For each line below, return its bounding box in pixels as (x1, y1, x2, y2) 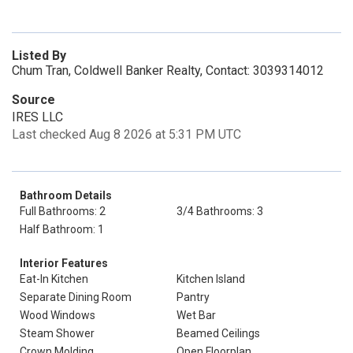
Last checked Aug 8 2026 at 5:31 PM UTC (12, 127, 241, 142)
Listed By (12, 48, 66, 63)
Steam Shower (20, 327, 95, 340)
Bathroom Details (20, 189, 112, 202)
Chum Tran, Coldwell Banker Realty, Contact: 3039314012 (12, 63, 324, 78)
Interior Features (20, 257, 108, 269)
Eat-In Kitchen (20, 273, 88, 285)
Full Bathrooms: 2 (20, 205, 106, 217)
